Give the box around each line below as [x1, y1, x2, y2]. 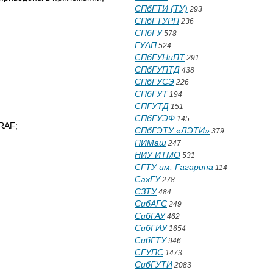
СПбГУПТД [135, 65, 180, 74]
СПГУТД [135, 101, 169, 111]
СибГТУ [135, 235, 166, 245]
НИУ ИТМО [135, 150, 180, 160]
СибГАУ [135, 211, 165, 221]
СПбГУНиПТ [135, 52, 185, 62]
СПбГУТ [135, 89, 168, 99]
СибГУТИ [135, 260, 172, 269]
